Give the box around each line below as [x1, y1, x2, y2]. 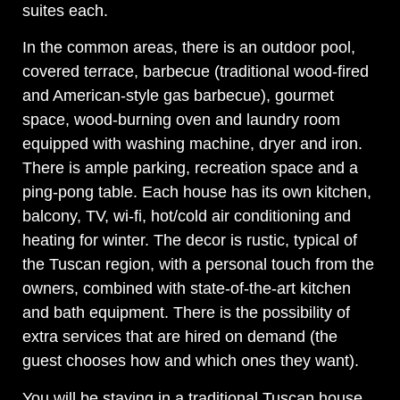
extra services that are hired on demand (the [22, 328, 337, 346]
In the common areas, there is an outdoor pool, [22, 38, 355, 57]
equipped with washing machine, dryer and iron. [22, 135, 362, 154]
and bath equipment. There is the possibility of [22, 304, 350, 322]
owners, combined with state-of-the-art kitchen [22, 279, 351, 298]
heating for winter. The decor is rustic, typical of [22, 231, 357, 250]
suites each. [22, 2, 108, 21]
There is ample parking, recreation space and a [22, 159, 358, 178]
